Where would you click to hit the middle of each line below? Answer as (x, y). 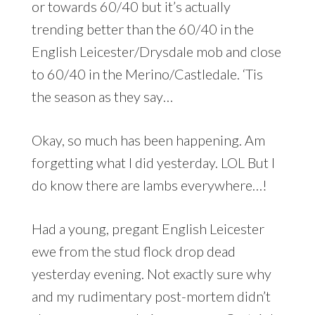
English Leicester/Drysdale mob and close (156, 51)
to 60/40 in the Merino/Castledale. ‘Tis (147, 73)
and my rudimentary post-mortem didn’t (151, 296)
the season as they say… (102, 96)
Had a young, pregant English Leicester (148, 228)
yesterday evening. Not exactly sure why (151, 273)
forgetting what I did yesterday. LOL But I (153, 162)
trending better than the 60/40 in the (142, 28)
